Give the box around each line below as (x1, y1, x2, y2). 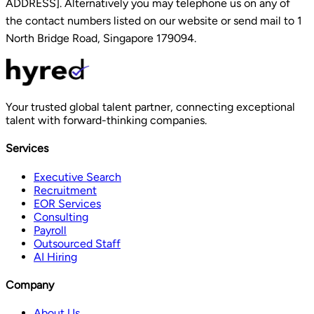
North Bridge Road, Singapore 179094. (6, 32, 196, 46)
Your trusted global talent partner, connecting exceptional (6, 100, 295, 114)
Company (6, 278, 54, 292)
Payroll (34, 223, 67, 237)
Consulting (34, 210, 88, 224)
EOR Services (34, 196, 101, 210)
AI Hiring (34, 250, 77, 264)
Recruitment (34, 183, 97, 197)
